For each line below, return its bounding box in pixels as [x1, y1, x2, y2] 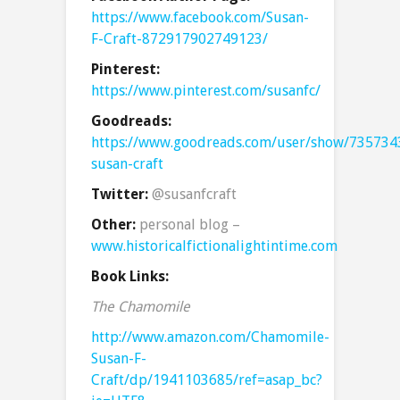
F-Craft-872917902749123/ [91, 30, 268, 48]
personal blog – [139, 216, 240, 234]
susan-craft [91, 155, 163, 173]
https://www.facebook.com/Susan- [91, 9, 309, 27]
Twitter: [91, 186, 152, 204]
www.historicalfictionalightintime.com [91, 237, 337, 255]
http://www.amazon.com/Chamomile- [91, 329, 329, 346]
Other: [91, 216, 139, 234]
